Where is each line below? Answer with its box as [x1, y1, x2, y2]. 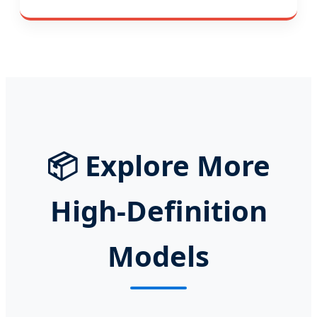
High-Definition [50, 191, 267, 231]
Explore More [78, 146, 270, 185]
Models [108, 236, 209, 276]
